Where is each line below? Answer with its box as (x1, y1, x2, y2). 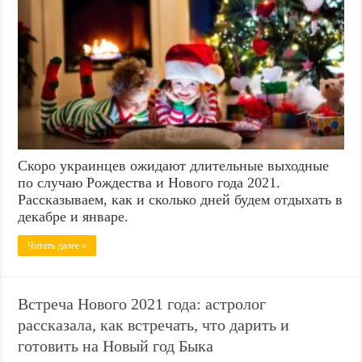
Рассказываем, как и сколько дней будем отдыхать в (18, 192, 343, 208)
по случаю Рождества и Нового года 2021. (18, 175, 281, 192)
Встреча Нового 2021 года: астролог (18, 295, 267, 314)
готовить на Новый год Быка (18, 337, 214, 356)
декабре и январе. (18, 208, 129, 225)
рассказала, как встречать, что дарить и (18, 316, 290, 335)
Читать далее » (27, 240, 87, 252)
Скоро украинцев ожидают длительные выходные (18, 158, 330, 175)
